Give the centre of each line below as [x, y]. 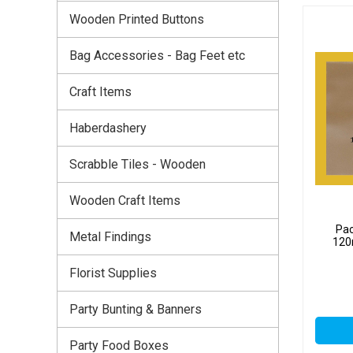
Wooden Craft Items [125, 200]
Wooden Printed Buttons [137, 19]
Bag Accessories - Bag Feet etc [157, 55]
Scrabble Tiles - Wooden [137, 164]
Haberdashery [108, 128]
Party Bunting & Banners [136, 309]
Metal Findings [110, 236]
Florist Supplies [113, 273]
